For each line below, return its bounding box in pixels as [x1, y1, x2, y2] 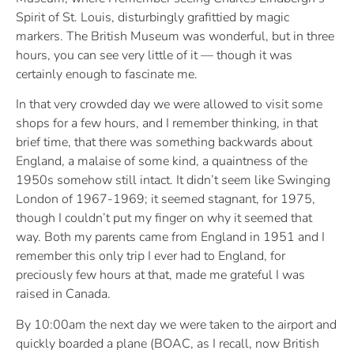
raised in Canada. [16, 285, 111, 303]
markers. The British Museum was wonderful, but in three [16, 27, 334, 45]
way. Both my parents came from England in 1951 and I [16, 228, 325, 247]
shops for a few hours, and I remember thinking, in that [16, 115, 318, 133]
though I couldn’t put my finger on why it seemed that [16, 209, 312, 228]
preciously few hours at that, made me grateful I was [16, 266, 305, 284]
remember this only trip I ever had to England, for [16, 247, 285, 265]
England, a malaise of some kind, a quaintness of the [16, 153, 307, 171]
